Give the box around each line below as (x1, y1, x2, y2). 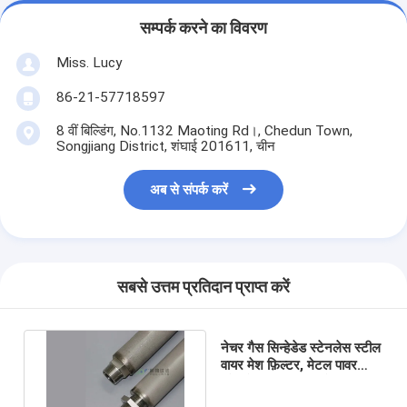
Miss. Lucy (55, 54, 122, 71)
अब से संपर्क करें (150, 182, 229, 199)
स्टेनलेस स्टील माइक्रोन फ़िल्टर (220, 373, 375, 391)
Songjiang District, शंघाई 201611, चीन (55, 137, 275, 154)
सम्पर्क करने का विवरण (140, 19, 267, 38)
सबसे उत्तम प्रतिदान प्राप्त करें (117, 278, 290, 297)
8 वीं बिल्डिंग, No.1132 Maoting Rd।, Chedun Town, (55, 122, 352, 139)
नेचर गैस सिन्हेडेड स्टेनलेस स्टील (220, 339, 381, 356)
